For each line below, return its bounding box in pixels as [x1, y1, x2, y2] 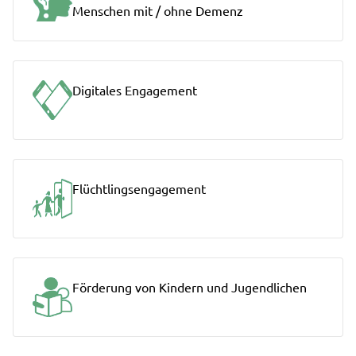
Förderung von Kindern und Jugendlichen [72, 278, 307, 295]
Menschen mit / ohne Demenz [72, 2, 243, 18]
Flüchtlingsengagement [72, 180, 206, 196]
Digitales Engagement [72, 81, 197, 98]
